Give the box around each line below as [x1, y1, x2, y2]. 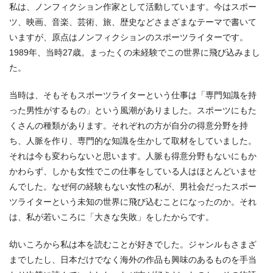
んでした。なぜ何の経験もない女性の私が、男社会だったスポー [9, 181, 257, 191]
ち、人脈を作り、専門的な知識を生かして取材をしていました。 [9, 135, 257, 146]
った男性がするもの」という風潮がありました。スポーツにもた [9, 105, 257, 115]
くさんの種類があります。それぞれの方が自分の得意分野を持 [9, 120, 248, 130]
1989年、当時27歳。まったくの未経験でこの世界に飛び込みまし [9, 47, 260, 57]
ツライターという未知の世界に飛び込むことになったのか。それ [9, 196, 257, 207]
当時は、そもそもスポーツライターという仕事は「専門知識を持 [9, 90, 257, 100]
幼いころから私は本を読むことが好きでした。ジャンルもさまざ [9, 239, 257, 249]
